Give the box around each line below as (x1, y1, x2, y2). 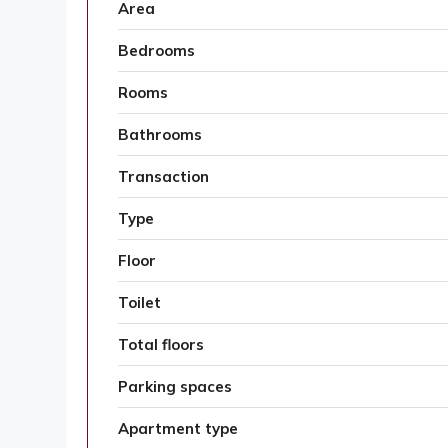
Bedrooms (118, 41, 195, 61)
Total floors (118, 335, 204, 355)
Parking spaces (118, 377, 232, 397)
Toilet (118, 293, 161, 313)
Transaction (118, 167, 209, 187)
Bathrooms (118, 125, 202, 145)
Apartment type (118, 419, 238, 439)
